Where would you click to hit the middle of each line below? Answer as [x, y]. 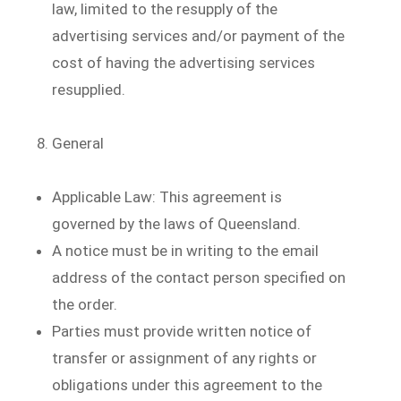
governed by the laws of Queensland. [177, 223]
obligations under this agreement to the [188, 384]
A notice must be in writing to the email [186, 250]
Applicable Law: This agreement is [167, 196]
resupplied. [89, 89]
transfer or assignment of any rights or [185, 358]
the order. [85, 304]
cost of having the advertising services [184, 62]
